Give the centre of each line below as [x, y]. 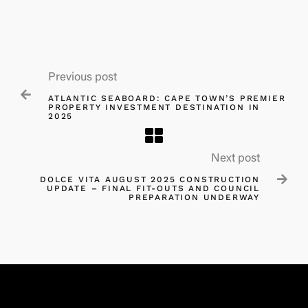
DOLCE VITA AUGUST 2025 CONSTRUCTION [150, 179]
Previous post [82, 78]
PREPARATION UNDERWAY [194, 197]
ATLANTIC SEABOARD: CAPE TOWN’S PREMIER [167, 98]
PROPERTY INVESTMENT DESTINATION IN [154, 107]
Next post [235, 159]
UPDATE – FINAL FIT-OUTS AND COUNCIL [153, 188]
